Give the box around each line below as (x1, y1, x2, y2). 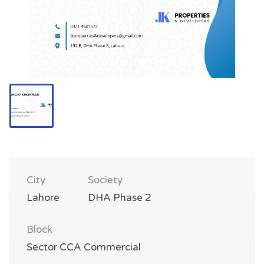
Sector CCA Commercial (27, 241, 141, 253)
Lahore (27, 192, 60, 204)
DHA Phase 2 (88, 192, 151, 204)
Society (88, 174, 123, 186)
